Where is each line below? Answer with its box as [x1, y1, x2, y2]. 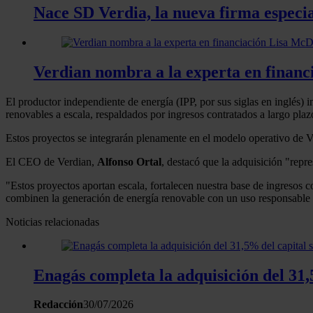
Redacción [34, 298, 83, 311]
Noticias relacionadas [6, 215, 99, 228]
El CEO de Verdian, [6, 155, 97, 168]
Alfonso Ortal [97, 155, 161, 168]
